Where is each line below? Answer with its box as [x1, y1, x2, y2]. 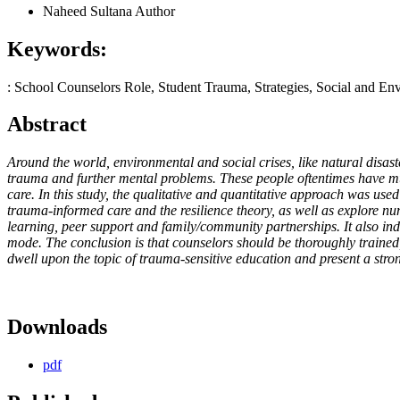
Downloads [7, 315, 107, 339]
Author [135, 3, 175, 19]
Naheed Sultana [43, 3, 135, 19]
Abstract [7, 112, 87, 137]
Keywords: [7, 37, 107, 61]
